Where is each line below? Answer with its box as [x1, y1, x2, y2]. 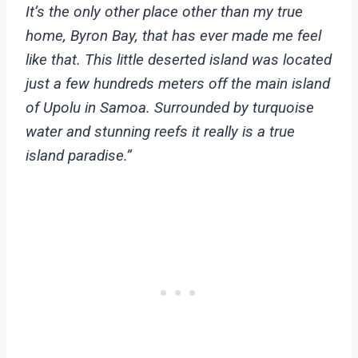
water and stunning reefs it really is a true [26, 122, 295, 141]
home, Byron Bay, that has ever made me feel [26, 26, 321, 46]
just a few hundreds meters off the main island [26, 74, 330, 93]
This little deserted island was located [81, 50, 332, 70]
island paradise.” [26, 146, 132, 165]
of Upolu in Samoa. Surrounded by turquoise [26, 98, 314, 117]
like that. [26, 50, 81, 70]
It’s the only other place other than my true [26, 2, 303, 22]
